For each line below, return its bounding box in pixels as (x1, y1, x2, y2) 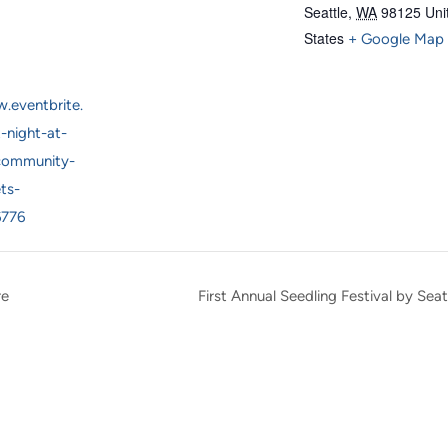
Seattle (304, 2, 348, 22)
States (304, 28, 344, 48)
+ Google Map (348, 30, 444, 48)
